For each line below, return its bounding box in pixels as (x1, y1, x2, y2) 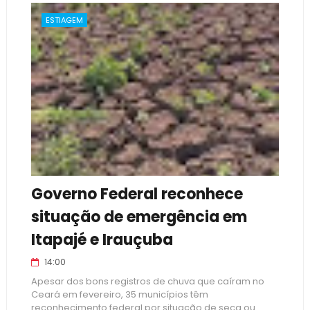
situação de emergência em (30, 206, 247, 228)
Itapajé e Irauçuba (30, 229, 173, 250)
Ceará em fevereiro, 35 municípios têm (30, 288, 208, 301)
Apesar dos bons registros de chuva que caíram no (30, 275, 264, 288)
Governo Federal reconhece (30, 183, 243, 205)
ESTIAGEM (45, 15, 83, 26)
